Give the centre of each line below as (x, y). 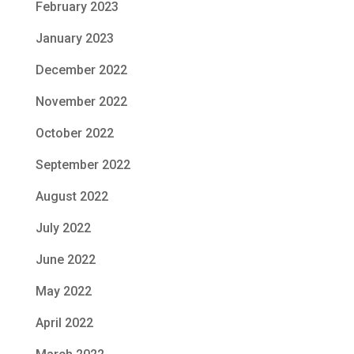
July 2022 (63, 228)
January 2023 (74, 39)
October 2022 (74, 134)
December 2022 (81, 70)
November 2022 (81, 102)
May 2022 (63, 292)
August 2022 (72, 197)
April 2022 (64, 323)
